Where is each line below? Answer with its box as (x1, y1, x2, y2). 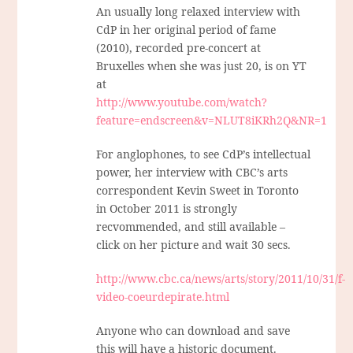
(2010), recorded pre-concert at (96, 40, 262, 56)
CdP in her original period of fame (96, 22, 277, 38)
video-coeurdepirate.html (96, 289, 230, 305)
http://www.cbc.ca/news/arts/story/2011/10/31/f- (96, 271, 346, 287)
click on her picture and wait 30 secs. (96, 237, 292, 253)
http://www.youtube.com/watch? (96, 95, 268, 110)
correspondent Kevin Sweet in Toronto (96, 183, 299, 199)
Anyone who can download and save (96, 323, 291, 339)
